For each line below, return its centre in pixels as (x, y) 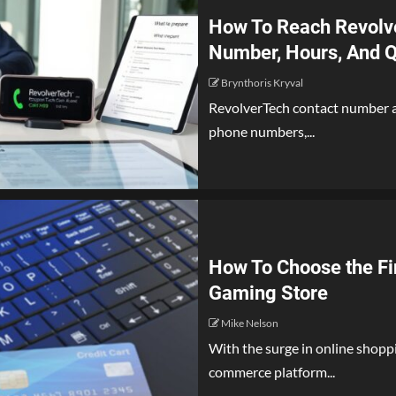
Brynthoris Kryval (262, 83)
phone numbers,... (262, 131)
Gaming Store (268, 293)
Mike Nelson (250, 323)
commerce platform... (272, 372)
